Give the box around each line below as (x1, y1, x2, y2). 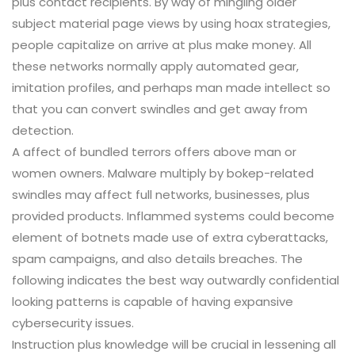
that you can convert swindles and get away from (12, 101, 307, 118)
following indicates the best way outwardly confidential (12, 272, 339, 289)
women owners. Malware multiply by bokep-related (12, 165, 314, 182)
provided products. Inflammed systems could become (12, 208, 334, 225)
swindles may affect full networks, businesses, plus (12, 186, 310, 204)
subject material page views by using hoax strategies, (12, 15, 330, 32)
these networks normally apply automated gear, (12, 58, 299, 75)
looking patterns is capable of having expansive (12, 293, 293, 311)
